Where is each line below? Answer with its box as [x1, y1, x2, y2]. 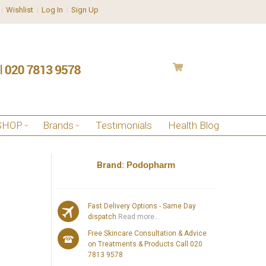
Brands [43, 119, 74, 131]
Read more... [116, 212, 160, 221]
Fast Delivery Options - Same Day [88, 201, 197, 210]
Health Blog [168, 119, 219, 131]
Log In [42, 5, 64, 14]
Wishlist [6, 5, 34, 14]
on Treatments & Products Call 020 [88, 239, 203, 248]
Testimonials [96, 119, 152, 131]
